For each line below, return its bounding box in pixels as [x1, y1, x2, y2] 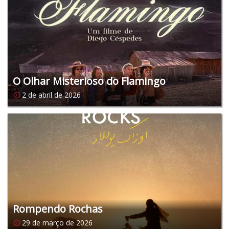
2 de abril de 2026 [22, 89, 81, 100]
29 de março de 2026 [22, 217, 93, 227]
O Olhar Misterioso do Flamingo [13, 74, 166, 88]
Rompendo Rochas [13, 201, 103, 216]
